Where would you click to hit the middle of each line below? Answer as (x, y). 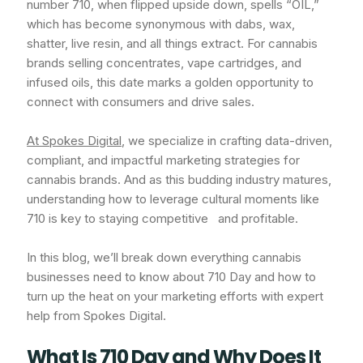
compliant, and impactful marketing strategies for (164, 160)
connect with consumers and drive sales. (141, 101)
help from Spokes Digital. (97, 315)
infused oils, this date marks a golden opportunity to (171, 82)
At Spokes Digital (75, 140)
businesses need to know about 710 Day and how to (172, 276)
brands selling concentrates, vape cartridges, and (164, 62)
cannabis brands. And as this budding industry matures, (179, 179)
